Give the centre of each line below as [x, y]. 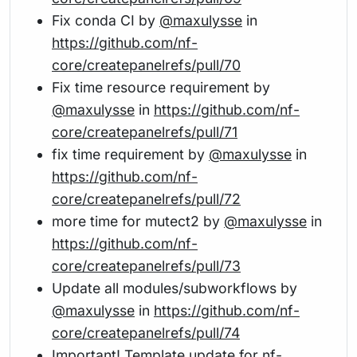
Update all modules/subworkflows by [175, 288]
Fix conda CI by [106, 20]
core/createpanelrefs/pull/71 [145, 131]
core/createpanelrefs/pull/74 [146, 332]
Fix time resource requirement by [161, 87]
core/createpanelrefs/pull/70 [146, 65]
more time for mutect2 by [138, 221]
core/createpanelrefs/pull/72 [146, 198]
